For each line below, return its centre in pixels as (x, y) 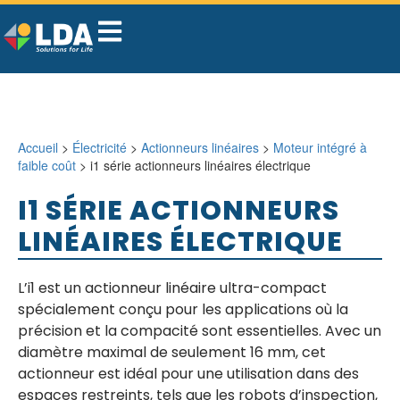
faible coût (47, 165)
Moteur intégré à (320, 147)
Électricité (100, 147)
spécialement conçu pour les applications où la (183, 309)
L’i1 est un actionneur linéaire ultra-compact (172, 288)
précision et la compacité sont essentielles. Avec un (200, 331)
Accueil (38, 147)
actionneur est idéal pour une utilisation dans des (188, 374)
